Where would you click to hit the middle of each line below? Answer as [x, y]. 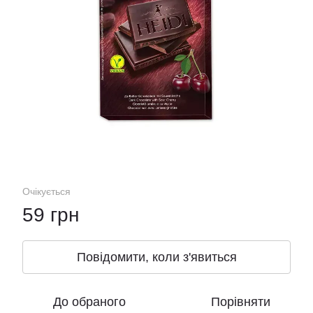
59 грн [51, 215]
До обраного [89, 302]
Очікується [46, 191]
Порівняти [240, 302]
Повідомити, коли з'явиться [156, 257]
